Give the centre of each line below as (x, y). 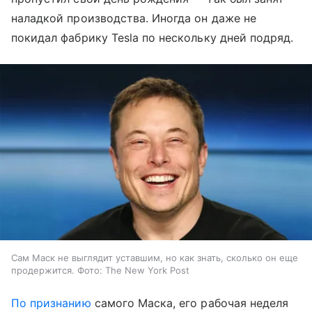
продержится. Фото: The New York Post (100, 270)
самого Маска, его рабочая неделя (190, 303)
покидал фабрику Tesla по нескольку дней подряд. (153, 38)
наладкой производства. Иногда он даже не (134, 18)
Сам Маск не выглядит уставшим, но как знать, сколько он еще (155, 257)
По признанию (51, 303)
